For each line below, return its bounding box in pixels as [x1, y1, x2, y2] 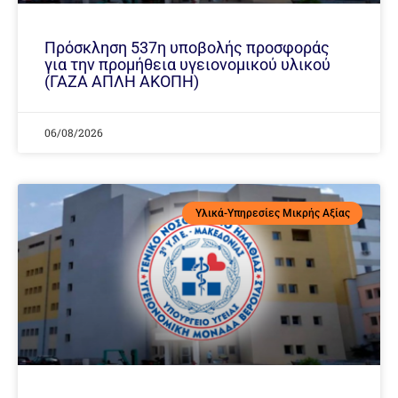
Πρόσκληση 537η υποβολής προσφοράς [44, 37, 330, 57]
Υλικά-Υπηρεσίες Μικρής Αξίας [195, 206, 350, 219]
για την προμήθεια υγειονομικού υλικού [44, 54, 330, 74]
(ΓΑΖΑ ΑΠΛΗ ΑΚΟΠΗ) [44, 71, 199, 91]
